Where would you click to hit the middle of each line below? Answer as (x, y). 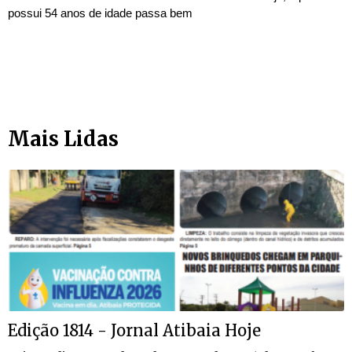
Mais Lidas (63, 139)
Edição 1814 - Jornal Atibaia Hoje (134, 331)
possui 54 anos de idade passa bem (100, 13)
